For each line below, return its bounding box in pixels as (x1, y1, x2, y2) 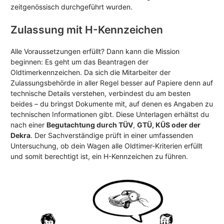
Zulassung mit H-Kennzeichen (10, 23, 163, 36)
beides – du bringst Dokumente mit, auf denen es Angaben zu (10, 99, 213, 108)
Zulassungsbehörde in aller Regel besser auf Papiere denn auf (10, 78, 213, 87)
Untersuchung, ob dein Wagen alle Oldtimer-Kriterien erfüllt (10, 141, 202, 150)
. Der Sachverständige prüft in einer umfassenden (30, 131, 193, 140)
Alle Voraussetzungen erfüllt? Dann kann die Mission (10, 47, 179, 56)
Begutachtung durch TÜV (46, 120, 133, 129)
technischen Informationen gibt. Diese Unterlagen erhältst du (10, 110, 209, 119)
